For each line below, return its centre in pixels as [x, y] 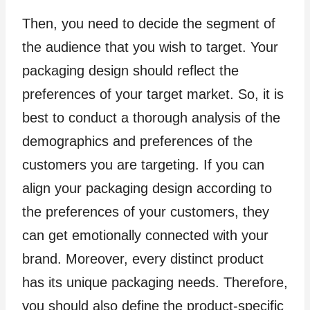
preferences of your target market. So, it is [153, 94]
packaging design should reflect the [130, 71]
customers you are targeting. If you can [143, 165]
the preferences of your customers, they [146, 212]
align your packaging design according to [147, 189]
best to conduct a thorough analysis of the [151, 118]
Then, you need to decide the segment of [149, 24]
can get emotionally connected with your [145, 236]
